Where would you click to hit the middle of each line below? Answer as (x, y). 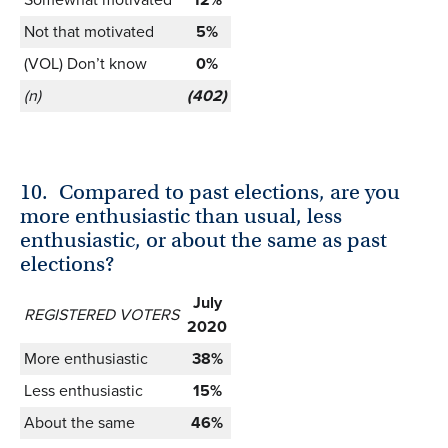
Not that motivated (89, 32)
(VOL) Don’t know (85, 64)
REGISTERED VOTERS (101, 314)
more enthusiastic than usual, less (181, 215)
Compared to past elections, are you (230, 191)
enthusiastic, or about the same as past (203, 239)
